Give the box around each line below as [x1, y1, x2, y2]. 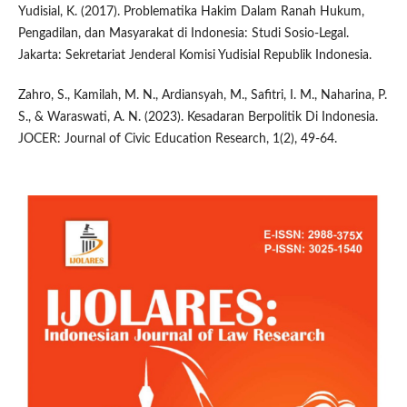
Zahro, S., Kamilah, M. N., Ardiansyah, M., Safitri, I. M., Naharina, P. [17, 88, 387, 102]
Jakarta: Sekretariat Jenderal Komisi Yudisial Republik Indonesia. [17, 48, 372, 62]
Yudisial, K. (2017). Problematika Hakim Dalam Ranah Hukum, [17, 5, 364, 18]
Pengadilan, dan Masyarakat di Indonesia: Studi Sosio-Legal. [17, 26, 349, 40]
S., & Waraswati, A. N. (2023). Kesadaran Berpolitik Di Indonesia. [17, 110, 378, 124]
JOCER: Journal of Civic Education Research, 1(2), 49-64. [17, 132, 337, 145]
